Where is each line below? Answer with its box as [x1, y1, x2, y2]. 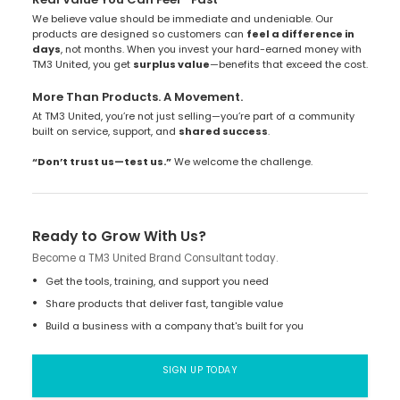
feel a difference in [246, 27, 354, 42]
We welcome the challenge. [171, 154, 312, 170]
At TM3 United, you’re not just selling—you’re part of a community [31, 109, 354, 124]
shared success [178, 124, 268, 139]
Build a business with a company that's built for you [46, 318, 304, 333]
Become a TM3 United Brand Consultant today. [31, 250, 278, 265]
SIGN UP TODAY [162, 362, 238, 377]
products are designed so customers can [31, 27, 246, 42]
